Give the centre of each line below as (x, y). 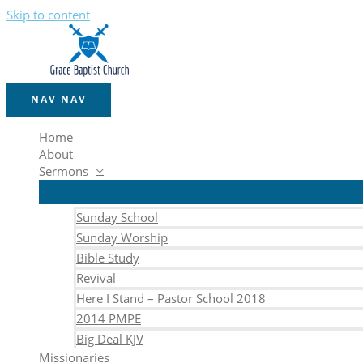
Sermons (64, 171)
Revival (96, 278)
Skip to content (48, 15)
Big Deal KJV (110, 339)
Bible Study (108, 258)
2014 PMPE (109, 318)
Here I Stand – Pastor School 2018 (171, 298)
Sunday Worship (122, 237)
